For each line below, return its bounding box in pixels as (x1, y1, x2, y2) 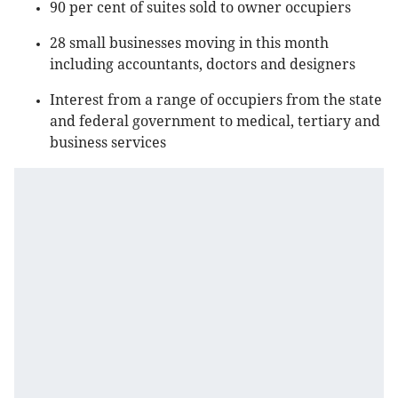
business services (50, 134, 166, 152)
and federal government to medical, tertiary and (50, 113, 380, 131)
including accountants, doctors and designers (50, 56, 355, 74)
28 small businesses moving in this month (50, 35, 329, 52)
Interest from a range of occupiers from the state (50, 92, 382, 109)
